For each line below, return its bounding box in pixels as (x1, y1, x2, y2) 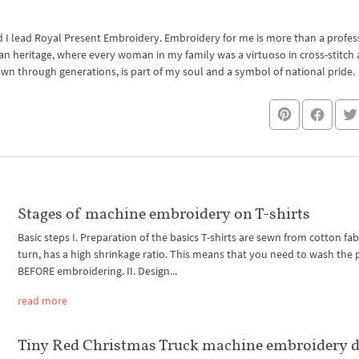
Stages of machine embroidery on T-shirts (18, 204, 311, 224)
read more (18, 293, 68, 309)
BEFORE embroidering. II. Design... (18, 264, 178, 279)
